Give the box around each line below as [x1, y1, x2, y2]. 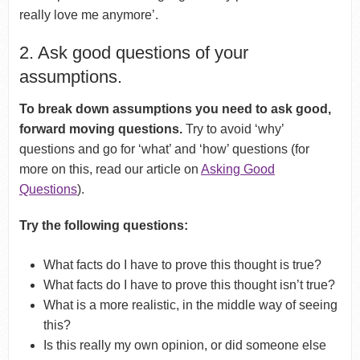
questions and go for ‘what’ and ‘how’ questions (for [18, 141, 309, 156]
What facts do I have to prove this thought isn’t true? [43, 277, 336, 292]
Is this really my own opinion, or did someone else [43, 337, 327, 352]
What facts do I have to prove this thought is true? [43, 257, 322, 272]
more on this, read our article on [18, 162, 201, 176]
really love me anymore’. [18, 7, 158, 22]
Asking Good [200, 162, 275, 176]
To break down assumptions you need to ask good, [18, 101, 331, 116]
